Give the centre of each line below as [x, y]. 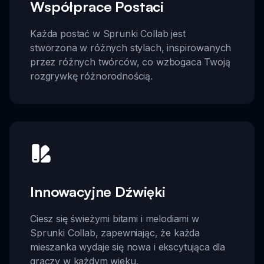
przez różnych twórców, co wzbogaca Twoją [130, 62]
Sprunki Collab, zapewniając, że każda [115, 233]
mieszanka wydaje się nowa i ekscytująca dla [128, 247]
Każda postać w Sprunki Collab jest [108, 34]
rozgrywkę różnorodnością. [91, 76]
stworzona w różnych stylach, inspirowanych [131, 48]
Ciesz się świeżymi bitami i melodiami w [115, 219]
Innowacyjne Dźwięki [98, 192]
